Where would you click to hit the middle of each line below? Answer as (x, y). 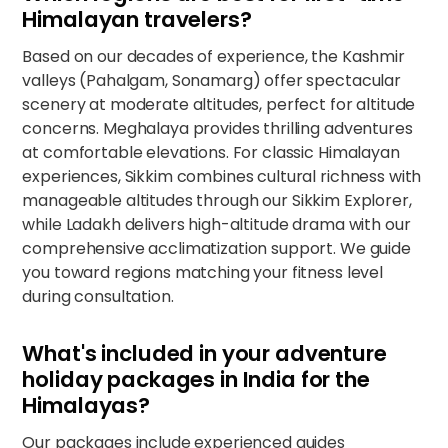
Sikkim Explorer (348, 200)
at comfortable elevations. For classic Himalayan (211, 152)
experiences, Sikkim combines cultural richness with (222, 176)
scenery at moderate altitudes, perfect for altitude (219, 104)
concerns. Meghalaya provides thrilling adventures (217, 128)
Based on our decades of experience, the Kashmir (213, 56)
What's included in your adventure (204, 353)
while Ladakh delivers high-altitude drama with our (216, 224)
